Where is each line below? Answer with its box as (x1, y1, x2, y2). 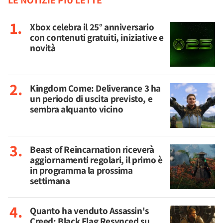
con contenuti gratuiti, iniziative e (30, 31, 164, 44)
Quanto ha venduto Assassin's (30, 204, 149, 217)
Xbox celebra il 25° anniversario (30, 20, 154, 33)
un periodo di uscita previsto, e (30, 92, 153, 105)
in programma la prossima (30, 164, 133, 177)
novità (30, 41, 56, 54)
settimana (30, 174, 70, 187)
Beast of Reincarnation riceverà (30, 143, 154, 156)
